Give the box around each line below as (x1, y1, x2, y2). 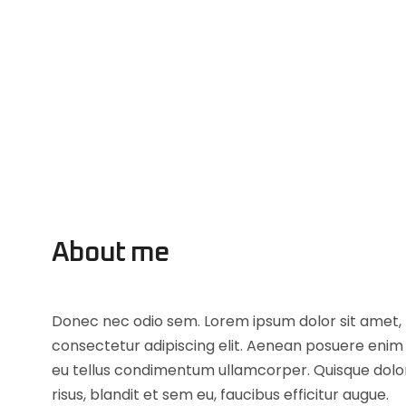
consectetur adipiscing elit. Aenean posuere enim (52, 334, 403, 356)
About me (52, 238, 169, 266)
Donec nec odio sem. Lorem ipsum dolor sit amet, (52, 310, 401, 332)
